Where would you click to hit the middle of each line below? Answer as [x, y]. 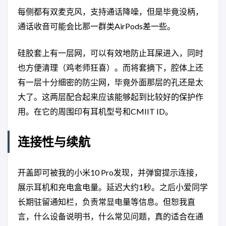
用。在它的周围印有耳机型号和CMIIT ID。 [95, 111]
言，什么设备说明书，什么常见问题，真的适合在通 [110, 216]
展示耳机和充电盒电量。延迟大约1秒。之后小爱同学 [113, 187]
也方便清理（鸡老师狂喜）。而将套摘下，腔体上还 [110, 67]
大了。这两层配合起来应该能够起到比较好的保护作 [110, 97]
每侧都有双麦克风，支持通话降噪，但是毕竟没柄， [110, 11]
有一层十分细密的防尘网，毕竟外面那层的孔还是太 [110, 82]
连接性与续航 [54, 142]
